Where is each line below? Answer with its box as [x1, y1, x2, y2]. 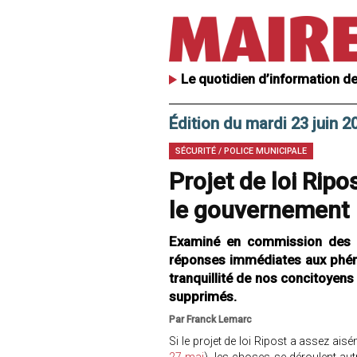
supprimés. [169, 288, 240, 304]
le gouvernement [169, 196, 349, 224]
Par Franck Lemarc [169, 314, 252, 325]
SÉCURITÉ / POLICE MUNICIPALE [175, 146, 307, 156]
